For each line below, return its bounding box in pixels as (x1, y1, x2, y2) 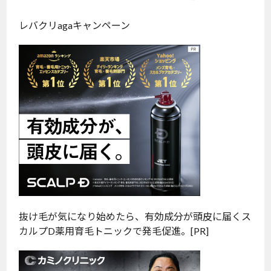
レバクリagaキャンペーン (19, 19, 131, 31)
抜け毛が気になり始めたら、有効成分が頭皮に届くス (19, 211, 252, 223)
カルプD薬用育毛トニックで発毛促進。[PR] (19, 225, 211, 237)
